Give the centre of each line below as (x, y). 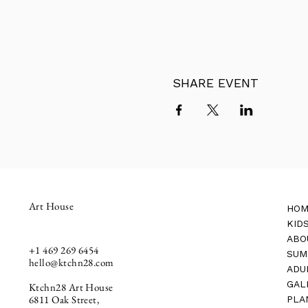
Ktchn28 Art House (71, 287)
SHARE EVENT (215, 82)
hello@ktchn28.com (71, 262)
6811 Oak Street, (65, 299)
